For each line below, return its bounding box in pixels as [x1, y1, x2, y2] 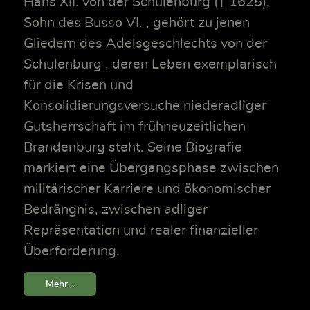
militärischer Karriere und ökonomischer [24, 181, 271, 196]
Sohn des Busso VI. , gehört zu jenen [24, 15, 250, 30]
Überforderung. [24, 244, 120, 258]
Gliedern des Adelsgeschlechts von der [24, 36, 267, 51]
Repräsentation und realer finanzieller [24, 223, 258, 237]
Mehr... [46, 278, 74, 289]
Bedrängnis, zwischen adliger [24, 202, 208, 217]
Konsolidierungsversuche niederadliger [24, 98, 266, 113]
